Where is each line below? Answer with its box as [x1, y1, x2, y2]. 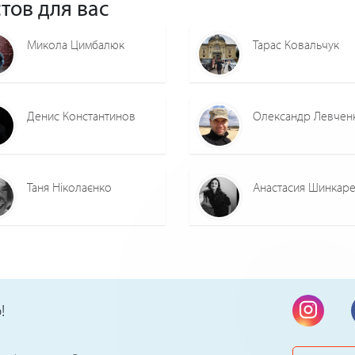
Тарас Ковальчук [253, 36, 339, 52]
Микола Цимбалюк [27, 36, 124, 52]
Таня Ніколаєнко [27, 178, 112, 195]
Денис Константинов [27, 107, 136, 124]
